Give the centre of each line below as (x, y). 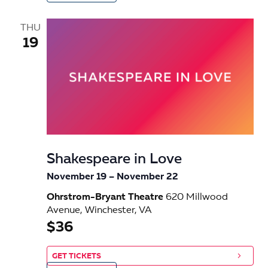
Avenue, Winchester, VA (99, 211)
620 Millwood (197, 198)
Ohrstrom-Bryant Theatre (106, 198)
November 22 (147, 177)
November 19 (77, 177)
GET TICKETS (77, 257)
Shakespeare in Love (114, 160)
